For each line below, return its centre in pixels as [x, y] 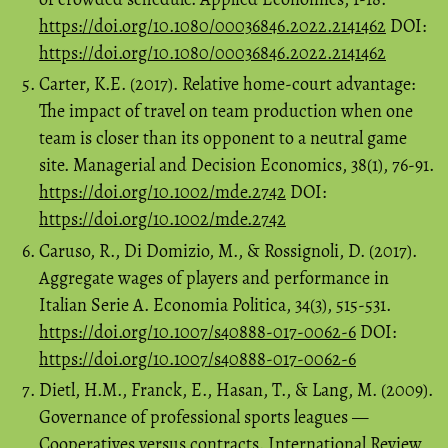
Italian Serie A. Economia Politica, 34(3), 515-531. [215, 304]
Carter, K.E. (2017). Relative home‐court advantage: [227, 84]
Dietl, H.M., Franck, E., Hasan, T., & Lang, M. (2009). [236, 390]
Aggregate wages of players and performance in [214, 277]
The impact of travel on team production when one [226, 111]
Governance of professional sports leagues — [204, 417]
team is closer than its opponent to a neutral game [223, 138]
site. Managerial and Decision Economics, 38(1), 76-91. [236, 165]
